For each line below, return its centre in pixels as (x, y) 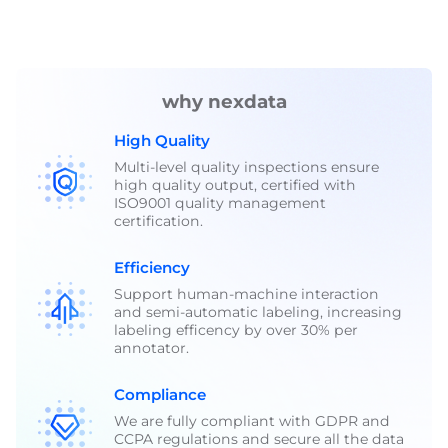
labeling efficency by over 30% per (235, 329)
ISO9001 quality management (219, 202)
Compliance (159, 395)
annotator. (151, 347)
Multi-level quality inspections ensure (246, 166)
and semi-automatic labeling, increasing (257, 311)
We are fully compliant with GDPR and (251, 420)
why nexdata (224, 102)
